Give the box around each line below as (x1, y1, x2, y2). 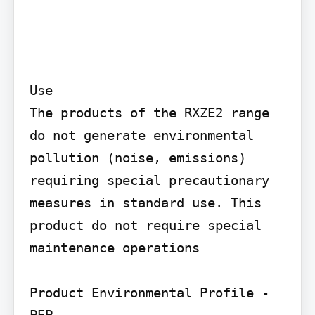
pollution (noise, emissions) (29, 149, 246, 165)
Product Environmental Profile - (29, 284, 269, 300)
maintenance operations (29, 239, 200, 255)
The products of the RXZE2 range (29, 104, 269, 120)
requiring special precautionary (29, 172, 269, 188)
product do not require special (29, 217, 262, 233)
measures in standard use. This (29, 194, 262, 210)
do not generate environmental (29, 127, 254, 143)
